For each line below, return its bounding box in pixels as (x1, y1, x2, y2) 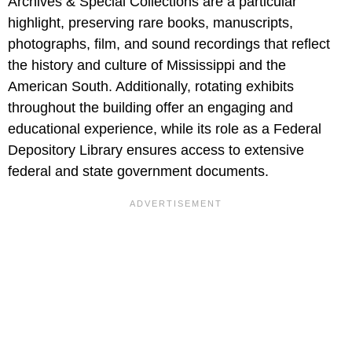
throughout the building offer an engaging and (8, 100, 293, 116)
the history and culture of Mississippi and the (8, 57, 286, 74)
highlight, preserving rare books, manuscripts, (8, 15, 293, 31)
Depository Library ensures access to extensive (8, 142, 304, 159)
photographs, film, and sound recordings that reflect (8, 36, 330, 53)
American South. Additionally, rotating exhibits (8, 79, 294, 95)
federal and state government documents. (8, 163, 269, 180)
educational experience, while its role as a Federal (8, 121, 321, 137)
